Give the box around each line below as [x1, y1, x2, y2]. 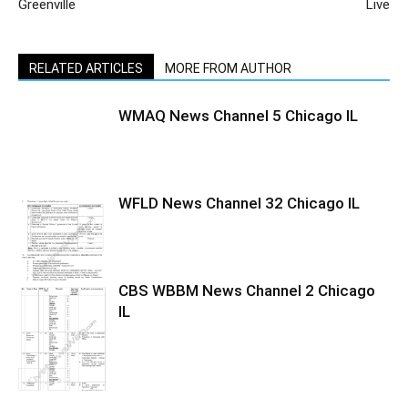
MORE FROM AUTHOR [165, 61, 291, 76]
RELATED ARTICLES [29, 61, 143, 76]
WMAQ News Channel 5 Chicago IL [118, 107, 358, 125]
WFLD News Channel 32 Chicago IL [118, 194, 360, 212]
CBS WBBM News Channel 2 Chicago [118, 281, 375, 300]
